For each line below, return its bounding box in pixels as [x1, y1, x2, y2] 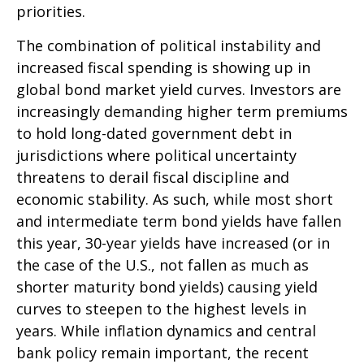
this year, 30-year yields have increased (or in [16, 233, 330, 253]
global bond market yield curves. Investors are [16, 80, 341, 100]
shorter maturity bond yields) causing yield [16, 277, 318, 297]
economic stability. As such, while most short [16, 189, 333, 210]
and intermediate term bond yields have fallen [16, 211, 341, 232]
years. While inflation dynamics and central [16, 321, 316, 341]
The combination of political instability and [16, 36, 321, 56]
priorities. [16, 2, 85, 22]
